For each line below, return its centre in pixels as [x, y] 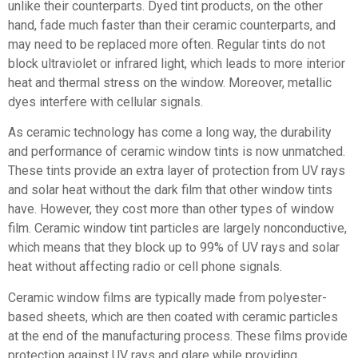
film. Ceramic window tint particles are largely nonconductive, [177, 229]
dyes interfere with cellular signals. [105, 101]
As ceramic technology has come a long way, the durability [170, 133]
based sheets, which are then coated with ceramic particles [173, 316]
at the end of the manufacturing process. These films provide [178, 336]
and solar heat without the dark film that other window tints [170, 190]
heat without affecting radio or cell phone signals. [145, 267]
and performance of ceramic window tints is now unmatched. [177, 152]
